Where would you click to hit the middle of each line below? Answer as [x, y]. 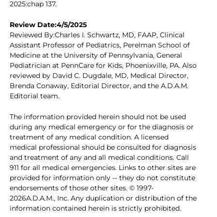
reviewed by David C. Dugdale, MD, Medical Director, [99, 76]
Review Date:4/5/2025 [48, 25]
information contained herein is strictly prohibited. [95, 209]
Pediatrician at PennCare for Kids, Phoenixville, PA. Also [103, 66]
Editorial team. [35, 96]
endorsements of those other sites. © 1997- [82, 188]
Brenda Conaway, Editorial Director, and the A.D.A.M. [99, 86]
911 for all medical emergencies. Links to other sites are [103, 168]
